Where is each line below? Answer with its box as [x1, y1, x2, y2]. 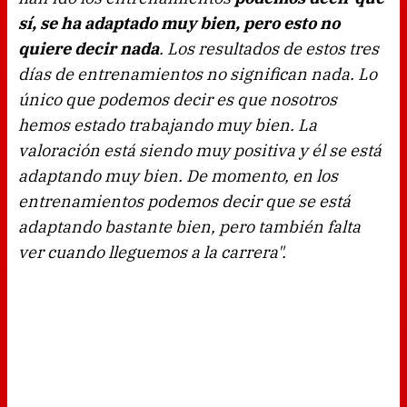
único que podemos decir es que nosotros [18, 89, 337, 111]
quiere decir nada [18, 38, 159, 60]
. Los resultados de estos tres [159, 38, 379, 60]
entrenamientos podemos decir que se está [18, 191, 351, 213]
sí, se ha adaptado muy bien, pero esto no [18, 13, 340, 35]
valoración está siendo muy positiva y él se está [18, 140, 382, 162]
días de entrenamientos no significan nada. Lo [18, 64, 377, 85]
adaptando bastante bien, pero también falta [18, 216, 361, 238]
